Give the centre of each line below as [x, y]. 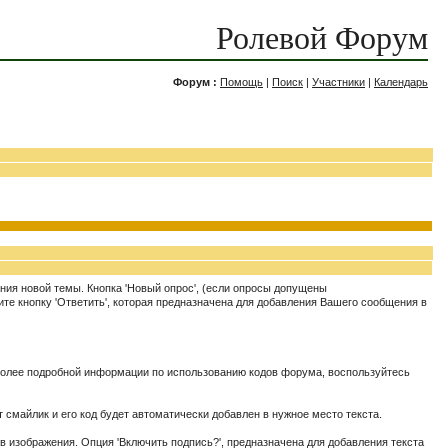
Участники [338, 82]
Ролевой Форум [322, 38]
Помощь [241, 82]
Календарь [401, 82]
